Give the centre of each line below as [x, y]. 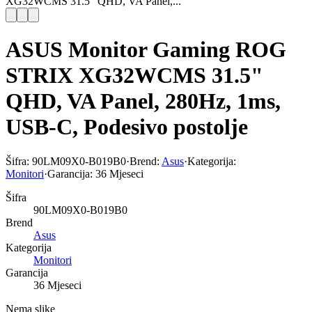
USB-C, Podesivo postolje [127, 127]
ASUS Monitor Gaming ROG [146, 50]
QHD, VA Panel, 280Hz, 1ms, [143, 101]
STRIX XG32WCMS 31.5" [134, 76]
